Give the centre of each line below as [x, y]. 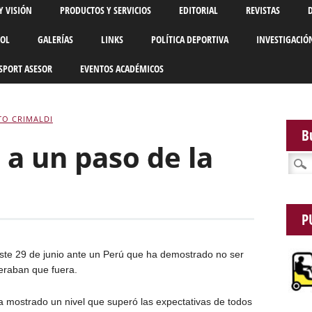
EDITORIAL [198, 10]
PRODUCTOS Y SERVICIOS [105, 10]
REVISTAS [263, 10]
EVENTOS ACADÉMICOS [122, 69]
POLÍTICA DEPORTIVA [189, 40]
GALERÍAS [55, 40]
